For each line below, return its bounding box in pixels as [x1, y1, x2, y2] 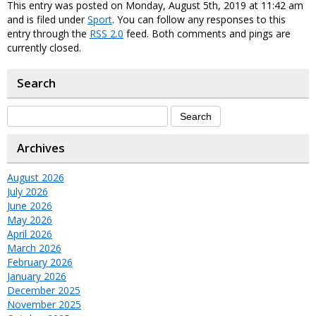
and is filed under [7, 13, 87, 27]
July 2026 [7, 185, 48, 199]
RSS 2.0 [90, 27, 123, 41]
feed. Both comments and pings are [123, 27, 291, 41]
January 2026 [7, 269, 66, 284]
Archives [17, 140, 65, 157]
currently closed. [7, 41, 81, 55]
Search [17, 75, 56, 92]
